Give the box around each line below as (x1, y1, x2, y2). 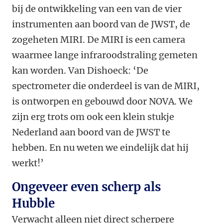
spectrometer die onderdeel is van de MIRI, (12, 80, 200, 92)
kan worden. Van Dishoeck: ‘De (12, 65, 148, 77)
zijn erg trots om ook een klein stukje (12, 111, 174, 123)
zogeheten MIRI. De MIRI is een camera (12, 34, 185, 46)
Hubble (12, 196, 55, 212)
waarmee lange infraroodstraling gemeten (12, 49, 198, 61)
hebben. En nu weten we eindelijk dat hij (12, 142, 189, 154)
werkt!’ (12, 157, 44, 169)
